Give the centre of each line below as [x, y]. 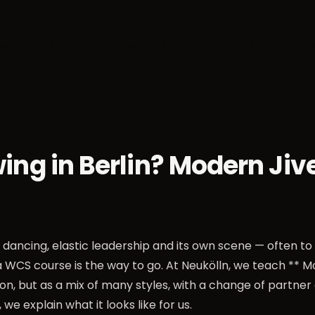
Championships [235, 45]
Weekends [140, 45]
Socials [67, 45]
